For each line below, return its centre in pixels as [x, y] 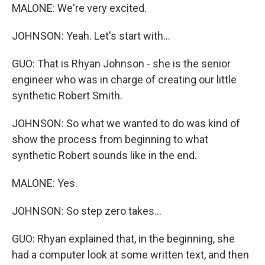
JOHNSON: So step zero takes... [87, 211]
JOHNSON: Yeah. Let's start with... [91, 36]
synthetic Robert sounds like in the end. [104, 155]
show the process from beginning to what [110, 139]
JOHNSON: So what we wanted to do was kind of [126, 123]
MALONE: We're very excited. [79, 8]
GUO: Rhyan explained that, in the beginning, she [123, 239]
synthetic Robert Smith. [67, 96]
